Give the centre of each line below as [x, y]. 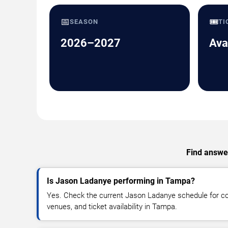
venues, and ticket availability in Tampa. [112, 206]
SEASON [84, 21]
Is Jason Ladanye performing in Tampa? [121, 181]
